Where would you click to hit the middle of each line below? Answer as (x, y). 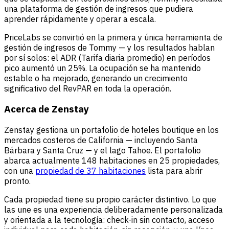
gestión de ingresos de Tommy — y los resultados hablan (109, 47)
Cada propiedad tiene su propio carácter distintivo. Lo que (110, 200)
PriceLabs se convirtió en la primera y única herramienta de (113, 37)
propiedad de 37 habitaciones (90, 171)
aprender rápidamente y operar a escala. (80, 19)
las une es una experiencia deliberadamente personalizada (113, 210)
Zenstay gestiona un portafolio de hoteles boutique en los (111, 130)
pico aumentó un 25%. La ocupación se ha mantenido (102, 68)
